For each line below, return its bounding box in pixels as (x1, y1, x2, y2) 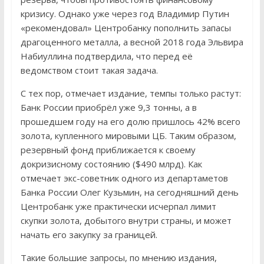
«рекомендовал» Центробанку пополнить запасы (20, 21, 231, 34)
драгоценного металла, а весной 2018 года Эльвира (20, 35, 243, 48)
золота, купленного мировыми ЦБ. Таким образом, (20, 129, 236, 141)
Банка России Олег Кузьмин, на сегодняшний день (20, 186, 239, 198)
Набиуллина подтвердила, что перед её (20, 49, 193, 62)
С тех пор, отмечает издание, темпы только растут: (20, 87, 241, 99)
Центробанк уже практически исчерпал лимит (20, 200, 216, 212)
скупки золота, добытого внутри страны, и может (20, 214, 232, 226)
